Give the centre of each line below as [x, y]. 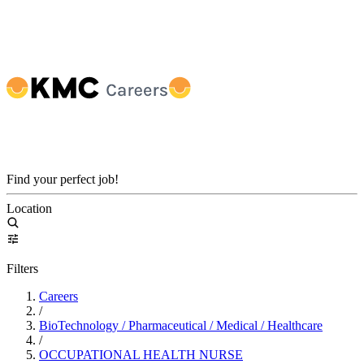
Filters [22, 269]
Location [29, 208]
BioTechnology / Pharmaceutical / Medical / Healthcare [181, 325]
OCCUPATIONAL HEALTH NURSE [141, 355]
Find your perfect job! [63, 179]
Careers [58, 296]
